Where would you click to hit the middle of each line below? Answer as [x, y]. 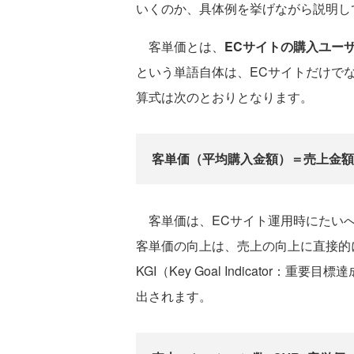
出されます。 [174, 296]
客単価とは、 [180, 47]
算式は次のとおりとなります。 [224, 97]
